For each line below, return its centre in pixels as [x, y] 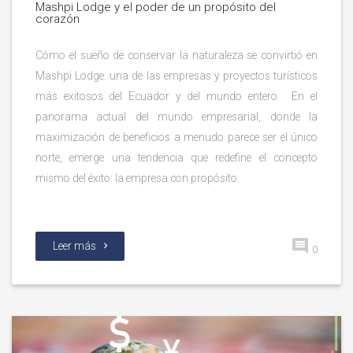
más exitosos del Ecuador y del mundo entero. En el [176, 96]
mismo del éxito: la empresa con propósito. [139, 178]
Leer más [74, 245]
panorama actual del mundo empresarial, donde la [176, 116]
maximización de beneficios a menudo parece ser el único [176, 137]
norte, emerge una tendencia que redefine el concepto [176, 157]
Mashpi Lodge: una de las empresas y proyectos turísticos [176, 75]
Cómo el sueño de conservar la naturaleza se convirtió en [176, 55]
